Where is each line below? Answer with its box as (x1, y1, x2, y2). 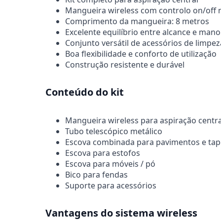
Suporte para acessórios (65, 180, 156, 191)
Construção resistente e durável (65, 59, 184, 70)
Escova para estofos (65, 147, 140, 158)
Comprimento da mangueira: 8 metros (65, 15, 209, 27)
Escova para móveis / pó (65, 158, 155, 169)
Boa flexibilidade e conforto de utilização (65, 48, 217, 59)
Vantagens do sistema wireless (45, 206, 197, 220)
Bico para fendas (65, 169, 128, 180)
